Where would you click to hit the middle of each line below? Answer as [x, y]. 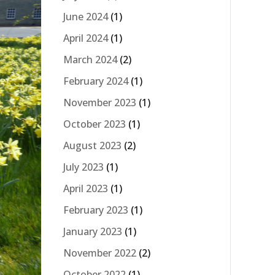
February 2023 [96, 210]
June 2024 [86, 16]
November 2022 [100, 253]
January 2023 [93, 231]
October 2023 [95, 124]
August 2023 [92, 145]
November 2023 [100, 102]
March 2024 [90, 59]
